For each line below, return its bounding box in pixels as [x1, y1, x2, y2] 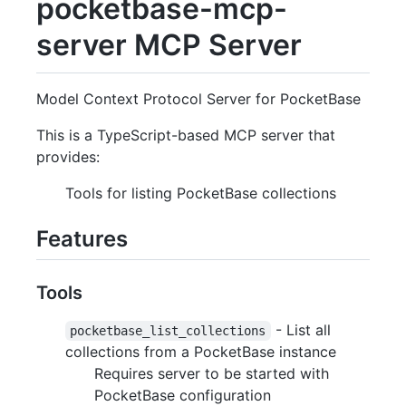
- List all [270, 320, 335, 339]
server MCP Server [36, 27, 302, 63]
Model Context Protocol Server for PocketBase [36, 89, 361, 108]
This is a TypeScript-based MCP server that [36, 125, 335, 144]
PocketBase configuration [94, 385, 271, 404]
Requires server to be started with [94, 363, 329, 382]
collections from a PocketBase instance [65, 342, 336, 361]
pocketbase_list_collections [70, 323, 266, 338]
